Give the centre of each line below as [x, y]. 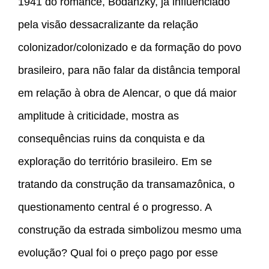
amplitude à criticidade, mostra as [98, 116]
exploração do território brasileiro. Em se [115, 162]
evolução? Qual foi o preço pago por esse [118, 253]
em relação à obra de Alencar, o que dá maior [127, 93]
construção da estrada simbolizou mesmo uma [130, 230]
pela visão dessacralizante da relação [108, 25]
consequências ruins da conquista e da [111, 139]
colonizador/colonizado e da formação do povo [130, 48]
